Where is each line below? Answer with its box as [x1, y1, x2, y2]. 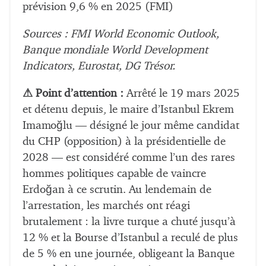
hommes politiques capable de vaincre [23, 167, 206, 179]
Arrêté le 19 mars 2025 [123, 87, 240, 99]
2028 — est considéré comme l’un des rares [23, 151, 235, 163]
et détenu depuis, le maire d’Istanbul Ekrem [23, 103, 234, 115]
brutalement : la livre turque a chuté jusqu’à [23, 216, 236, 227]
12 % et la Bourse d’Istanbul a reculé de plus [23, 232, 238, 243]
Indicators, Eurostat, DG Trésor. [23, 60, 175, 72]
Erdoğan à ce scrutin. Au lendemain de [23, 183, 211, 195]
